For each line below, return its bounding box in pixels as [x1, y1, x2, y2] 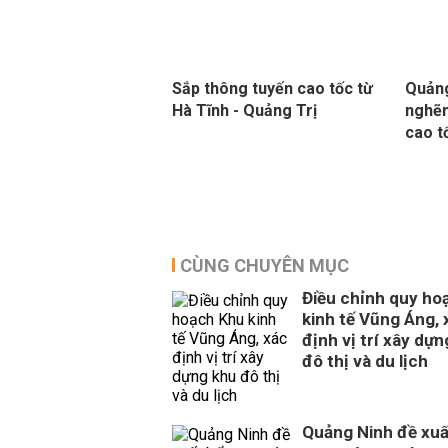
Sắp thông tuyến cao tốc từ [172, 79, 373, 98]
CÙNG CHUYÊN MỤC [180, 255, 349, 276]
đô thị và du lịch [302, 351, 428, 371]
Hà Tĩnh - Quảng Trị [172, 101, 317, 120]
